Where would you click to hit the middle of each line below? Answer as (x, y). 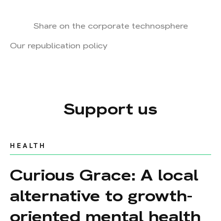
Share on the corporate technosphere (110, 26)
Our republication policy (59, 45)
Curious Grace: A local (104, 175)
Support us (110, 109)
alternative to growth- (101, 196)
